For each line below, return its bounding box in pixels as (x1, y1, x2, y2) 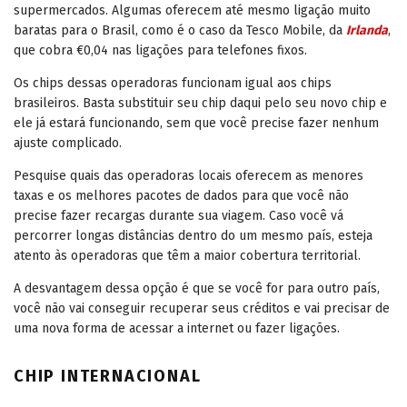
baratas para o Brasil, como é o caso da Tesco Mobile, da (14, 22, 346, 38)
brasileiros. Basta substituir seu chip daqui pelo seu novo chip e (14, 94, 387, 111)
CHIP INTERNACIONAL (14, 365, 202, 386)
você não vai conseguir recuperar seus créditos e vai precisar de (14, 300, 390, 316)
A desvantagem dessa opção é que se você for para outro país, (14, 280, 380, 296)
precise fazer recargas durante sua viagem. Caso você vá (14, 207, 343, 223)
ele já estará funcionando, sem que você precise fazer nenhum (14, 114, 379, 131)
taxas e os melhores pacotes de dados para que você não (14, 187, 349, 203)
